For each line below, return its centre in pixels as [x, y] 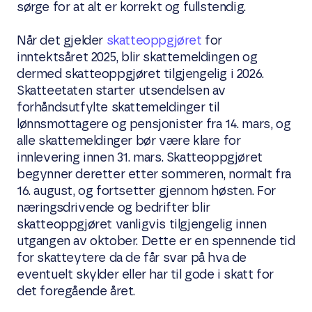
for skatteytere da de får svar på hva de [132, 258]
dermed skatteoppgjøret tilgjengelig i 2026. [140, 74]
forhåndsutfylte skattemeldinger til [118, 108]
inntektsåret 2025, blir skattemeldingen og [137, 57]
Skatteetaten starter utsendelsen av [122, 91]
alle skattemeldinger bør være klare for [129, 141]
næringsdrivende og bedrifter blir [114, 208]
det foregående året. [76, 291]
